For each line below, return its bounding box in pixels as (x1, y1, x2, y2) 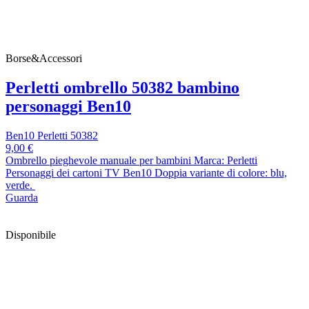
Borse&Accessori (6, 52, 82, 65)
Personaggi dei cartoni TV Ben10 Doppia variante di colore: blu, (6, 167, 287, 179)
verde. (6, 179, 35, 192)
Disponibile (6, 229, 56, 241)
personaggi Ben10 (6, 97, 131, 116)
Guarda (6, 192, 38, 204)
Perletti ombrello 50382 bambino (6, 79, 239, 97)
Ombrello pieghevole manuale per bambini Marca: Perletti (6, 154, 257, 167)
